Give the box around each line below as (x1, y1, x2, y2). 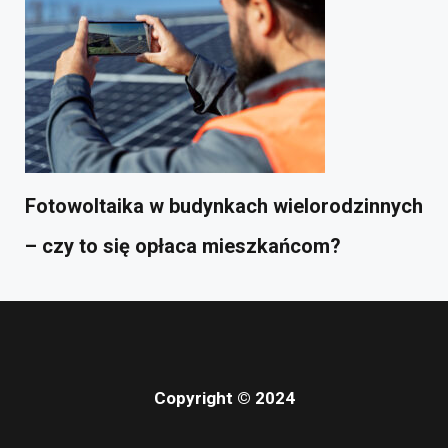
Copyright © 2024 (153, 387, 295, 408)
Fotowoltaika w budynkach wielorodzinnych (25, 193, 423, 218)
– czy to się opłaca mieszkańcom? (25, 233, 341, 258)
